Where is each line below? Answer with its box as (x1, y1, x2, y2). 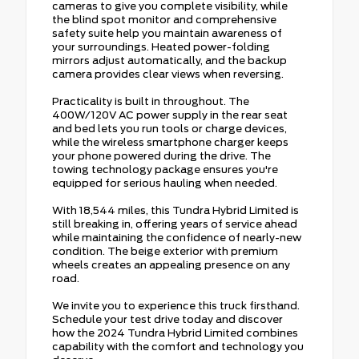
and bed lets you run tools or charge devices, (52, 122, 287, 135)
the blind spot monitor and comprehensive (52, 13, 276, 26)
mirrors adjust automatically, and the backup (52, 54, 287, 67)
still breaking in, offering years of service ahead (52, 217, 297, 230)
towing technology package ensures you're (52, 163, 278, 175)
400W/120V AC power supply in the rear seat (52, 108, 288, 121)
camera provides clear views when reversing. (52, 67, 284, 80)
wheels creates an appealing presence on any (52, 258, 290, 271)
